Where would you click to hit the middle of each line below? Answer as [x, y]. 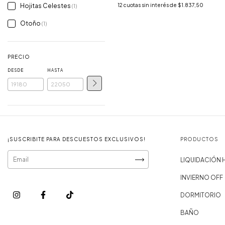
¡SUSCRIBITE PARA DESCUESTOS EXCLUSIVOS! [77, 139]
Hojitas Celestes [46, 6]
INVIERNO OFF [202, 178]
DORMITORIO [201, 195]
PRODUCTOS [200, 139]
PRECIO [19, 57]
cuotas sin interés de [151, 5]
